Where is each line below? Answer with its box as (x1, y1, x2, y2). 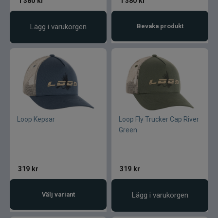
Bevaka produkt (136, 22, 183, 30)
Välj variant (41, 191, 75, 198)
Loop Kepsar (17, 115, 55, 123)
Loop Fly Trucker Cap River (119, 115, 199, 123)
